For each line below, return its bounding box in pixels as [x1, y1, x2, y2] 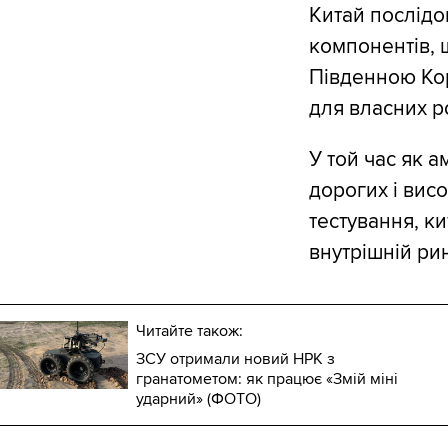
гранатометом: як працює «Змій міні [136, 369, 398, 390]
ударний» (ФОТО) [136, 389, 261, 410]
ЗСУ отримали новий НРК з [136, 349, 335, 370]
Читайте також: [136, 321, 243, 342]
